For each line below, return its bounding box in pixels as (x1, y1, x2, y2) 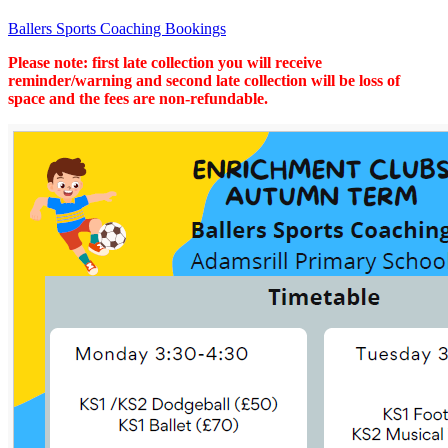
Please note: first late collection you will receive (8, 53, 322, 71)
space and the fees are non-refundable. (8, 89, 268, 107)
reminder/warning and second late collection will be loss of (8, 71, 400, 89)
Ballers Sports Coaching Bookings (8, 19, 226, 37)
